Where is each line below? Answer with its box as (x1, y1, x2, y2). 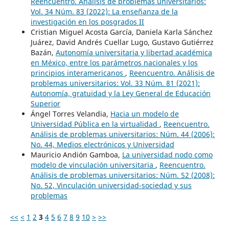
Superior (30, 98, 60, 108)
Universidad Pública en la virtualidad (30, 119, 159, 129)
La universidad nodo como (122, 149, 213, 159)
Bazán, (30, 47, 56, 57)
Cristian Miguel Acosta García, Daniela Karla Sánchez (30, 27, 213, 37)
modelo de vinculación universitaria (30, 159, 155, 170)
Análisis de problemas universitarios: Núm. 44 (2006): (30, 129, 215, 139)
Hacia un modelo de (110, 108, 179, 119)
